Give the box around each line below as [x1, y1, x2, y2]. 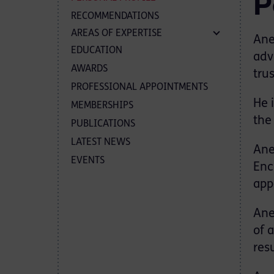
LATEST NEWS [71, 138, 130, 147]
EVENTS [71, 156, 105, 166]
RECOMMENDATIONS [71, 12, 159, 21]
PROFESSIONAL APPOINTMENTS [71, 83, 208, 92]
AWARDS [71, 64, 108, 74]
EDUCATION [71, 46, 122, 56]
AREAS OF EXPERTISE [71, 29, 162, 39]
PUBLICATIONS [71, 119, 135, 129]
